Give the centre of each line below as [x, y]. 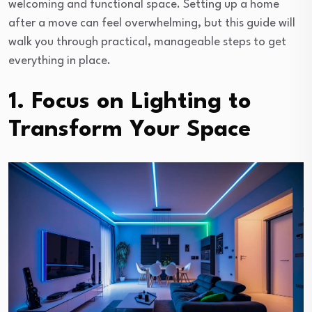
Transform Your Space [130, 130]
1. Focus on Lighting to [130, 102]
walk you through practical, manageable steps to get [147, 42]
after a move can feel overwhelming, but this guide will [152, 23]
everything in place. [60, 61]
